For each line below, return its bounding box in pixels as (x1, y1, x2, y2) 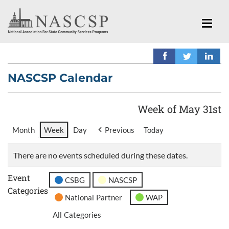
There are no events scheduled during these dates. (13, 150, 188, 160)
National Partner (65, 192, 123, 202)
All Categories (53, 210, 102, 219)
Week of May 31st (138, 102, 221, 116)
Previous (105, 125, 134, 135)
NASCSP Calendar (8, 71, 112, 85)
